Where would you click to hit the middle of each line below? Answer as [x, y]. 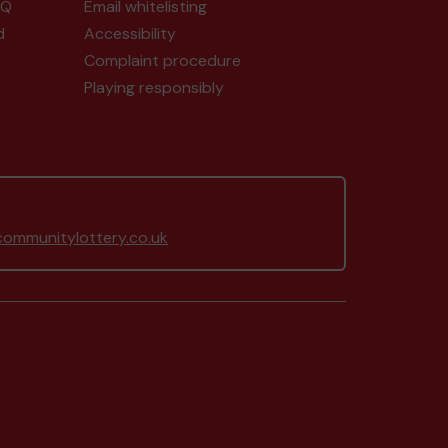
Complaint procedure [162, 60]
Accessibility [129, 33]
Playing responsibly [153, 87]
